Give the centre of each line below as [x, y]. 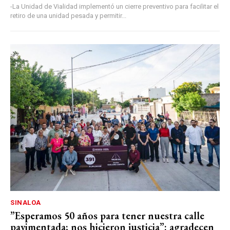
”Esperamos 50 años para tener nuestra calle [107, 215]
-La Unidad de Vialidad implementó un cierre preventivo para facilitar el [114, 7]
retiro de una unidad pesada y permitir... [68, 16]
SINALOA [26, 202]
